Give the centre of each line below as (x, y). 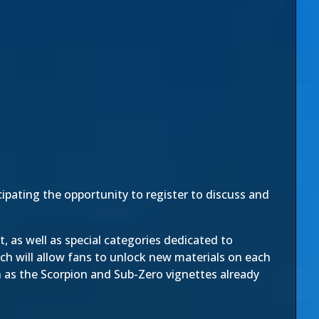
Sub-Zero (138, 274)
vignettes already (211, 274)
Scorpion (64, 274)
